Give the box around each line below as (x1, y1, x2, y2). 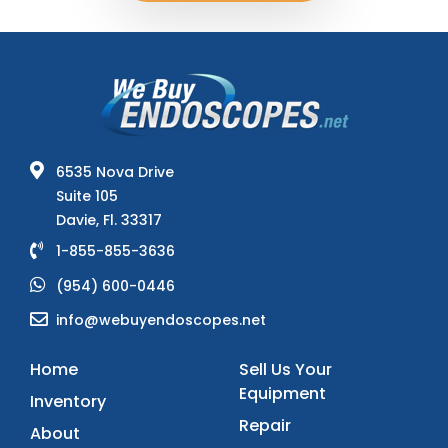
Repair (239, 413, 291, 437)
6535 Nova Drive (56, 161, 174, 182)
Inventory (30, 389, 106, 413)
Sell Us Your (239, 357, 332, 381)
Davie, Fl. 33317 (56, 209, 162, 230)
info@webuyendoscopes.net (56, 309, 266, 330)
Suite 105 (56, 185, 118, 206)
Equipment (239, 381, 326, 405)
